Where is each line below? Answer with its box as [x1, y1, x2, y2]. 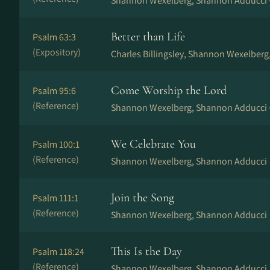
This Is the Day [111, 244, 182, 259]
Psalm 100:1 [33, 138, 80, 151]
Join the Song [111, 190, 174, 205]
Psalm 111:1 [33, 192, 78, 204]
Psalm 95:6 [33, 84, 76, 97]
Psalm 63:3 [33, 31, 76, 43]
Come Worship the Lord [111, 83, 227, 98]
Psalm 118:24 [33, 245, 84, 258]
